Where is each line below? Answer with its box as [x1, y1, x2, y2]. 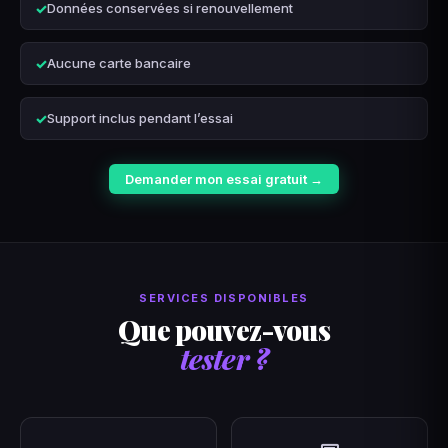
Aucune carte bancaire [47, 55, 191, 72]
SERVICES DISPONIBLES [139, 290, 309, 305]
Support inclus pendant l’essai [47, 110, 233, 127]
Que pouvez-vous [118, 310, 330, 348]
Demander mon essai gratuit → [125, 170, 323, 187]
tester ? [179, 339, 269, 377]
